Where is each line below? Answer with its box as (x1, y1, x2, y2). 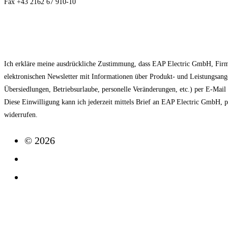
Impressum (24, 153, 71, 164)
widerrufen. (4, 110, 38, 119)
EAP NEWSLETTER (4, 23, 153, 42)
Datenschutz (24, 171, 75, 183)
